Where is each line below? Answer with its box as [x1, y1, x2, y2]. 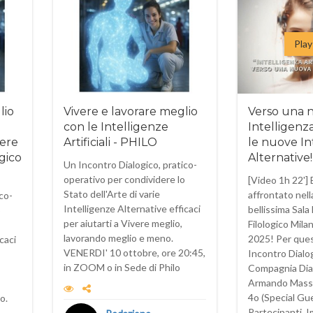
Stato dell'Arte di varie [64, 188, 160, 200]
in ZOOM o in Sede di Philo [64, 261, 180, 273]
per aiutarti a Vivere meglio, [64, 217, 182, 229]
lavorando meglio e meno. [64, 232, 173, 244]
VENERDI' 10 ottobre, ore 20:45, [64, 247, 205, 259]
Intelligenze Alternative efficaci [64, 203, 201, 214]
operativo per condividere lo [64, 173, 185, 185]
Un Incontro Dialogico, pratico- [64, 159, 197, 170]
